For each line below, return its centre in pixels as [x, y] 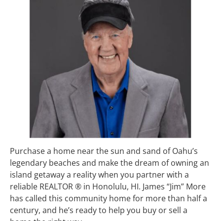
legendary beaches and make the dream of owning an [110, 163]
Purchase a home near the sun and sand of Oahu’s [105, 151]
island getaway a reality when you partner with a [100, 175]
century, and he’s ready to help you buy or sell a [100, 210]
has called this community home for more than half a [110, 198]
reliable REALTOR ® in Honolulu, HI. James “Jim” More [109, 186]
